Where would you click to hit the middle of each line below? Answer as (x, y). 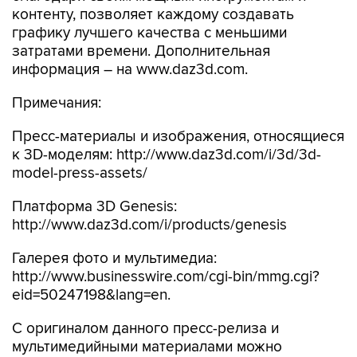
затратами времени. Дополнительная (141, 51)
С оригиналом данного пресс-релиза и (145, 329)
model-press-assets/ (80, 173)
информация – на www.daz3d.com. (130, 70)
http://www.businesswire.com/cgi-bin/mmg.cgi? (166, 277)
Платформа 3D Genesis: (94, 207)
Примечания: (57, 103)
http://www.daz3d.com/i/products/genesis (149, 225)
